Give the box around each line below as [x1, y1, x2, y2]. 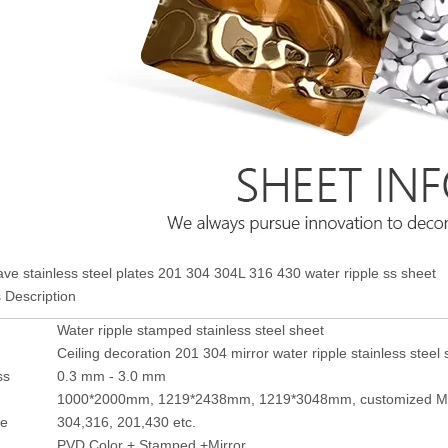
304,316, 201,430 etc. [57, 414, 196, 430]
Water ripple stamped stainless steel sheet [57, 322, 324, 338]
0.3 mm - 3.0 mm [57, 368, 166, 384]
